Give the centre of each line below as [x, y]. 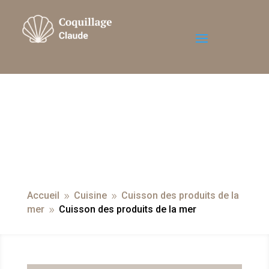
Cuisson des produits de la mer [127, 210]
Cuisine [90, 196]
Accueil [43, 196]
